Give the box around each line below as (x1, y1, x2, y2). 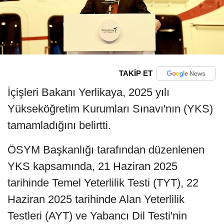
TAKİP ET (118, 69, 152, 78)
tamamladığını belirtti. (7, 118, 111, 131)
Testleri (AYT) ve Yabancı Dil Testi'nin (7, 209, 187, 222)
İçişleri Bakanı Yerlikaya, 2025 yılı (7, 85, 169, 98)
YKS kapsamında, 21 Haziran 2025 (7, 159, 177, 172)
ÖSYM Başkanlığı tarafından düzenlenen (7, 143, 204, 156)
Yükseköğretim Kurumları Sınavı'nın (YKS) (7, 102, 213, 115)
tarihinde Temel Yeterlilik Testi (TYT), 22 (7, 176, 198, 189)
